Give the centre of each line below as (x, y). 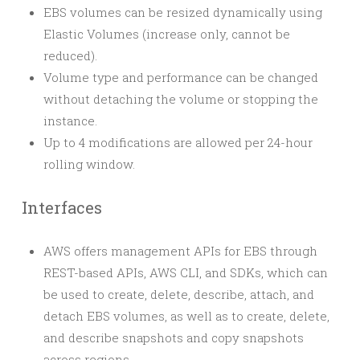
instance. (70, 121)
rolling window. (89, 164)
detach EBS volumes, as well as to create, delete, (186, 316)
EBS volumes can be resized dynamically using (183, 12)
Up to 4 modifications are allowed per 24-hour (178, 142)
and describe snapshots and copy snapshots (174, 337)
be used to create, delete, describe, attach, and (179, 294)
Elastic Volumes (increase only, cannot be (167, 34)
